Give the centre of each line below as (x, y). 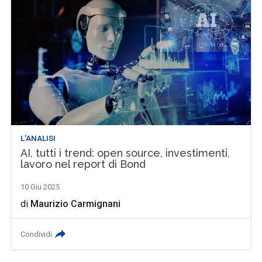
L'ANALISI (38, 139)
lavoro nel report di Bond (83, 164)
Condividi (37, 235)
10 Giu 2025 (40, 187)
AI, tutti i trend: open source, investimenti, (125, 153)
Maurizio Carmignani (76, 204)
